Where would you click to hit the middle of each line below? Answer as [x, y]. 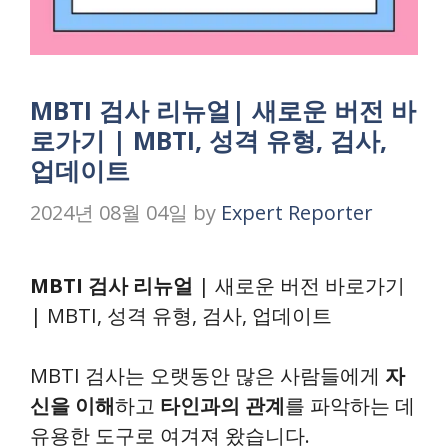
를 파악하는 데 [350, 405]
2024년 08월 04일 [109, 212]
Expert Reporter [297, 212]
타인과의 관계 [222, 405]
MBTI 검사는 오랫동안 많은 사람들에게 [207, 375]
